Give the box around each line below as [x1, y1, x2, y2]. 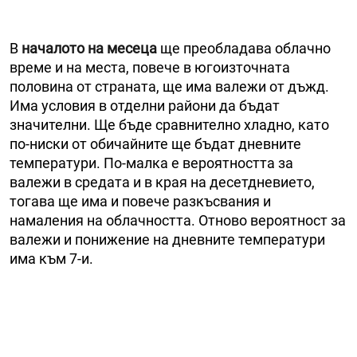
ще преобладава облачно [160, 39, 331, 57]
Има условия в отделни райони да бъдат [10, 96, 280, 114]
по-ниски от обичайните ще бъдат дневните [10, 135, 301, 152]
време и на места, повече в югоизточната [10, 58, 290, 76]
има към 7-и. [10, 249, 93, 267]
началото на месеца [22, 39, 160, 57]
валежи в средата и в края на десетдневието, [10, 173, 315, 190]
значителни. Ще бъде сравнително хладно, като [10, 116, 329, 133]
